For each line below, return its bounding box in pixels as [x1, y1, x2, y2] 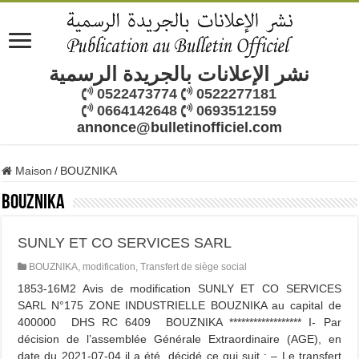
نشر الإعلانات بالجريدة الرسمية [49, 63, 310, 85]
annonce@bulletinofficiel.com [76, 119, 282, 135]
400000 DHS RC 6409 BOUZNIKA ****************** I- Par [18, 316, 341, 329]
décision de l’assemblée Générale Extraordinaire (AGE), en [18, 333, 341, 345]
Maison [12, 164, 53, 177]
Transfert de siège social [140, 261, 248, 272]
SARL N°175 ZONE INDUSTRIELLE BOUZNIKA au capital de [18, 299, 341, 312]
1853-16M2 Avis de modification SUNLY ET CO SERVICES [18, 282, 341, 295]
